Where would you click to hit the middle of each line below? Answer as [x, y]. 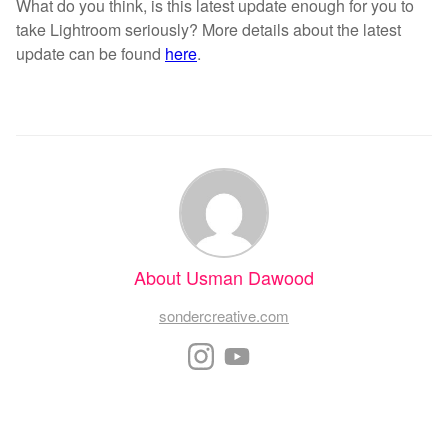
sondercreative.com [224, 315]
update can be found [90, 53]
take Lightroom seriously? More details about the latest [208, 29]
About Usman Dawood [224, 276]
